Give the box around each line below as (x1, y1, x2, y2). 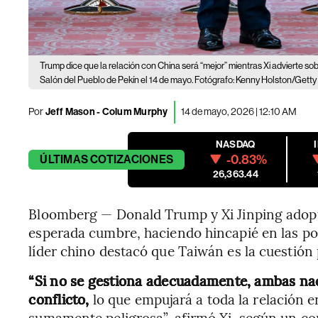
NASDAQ (216, 138, 256, 150)
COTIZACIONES (90, 152, 174, 166)
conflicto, (28, 289, 89, 308)
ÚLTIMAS (40, 152, 88, 166)
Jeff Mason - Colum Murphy (43, 106, 168, 119)
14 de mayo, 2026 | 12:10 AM (180, 106, 297, 118)
